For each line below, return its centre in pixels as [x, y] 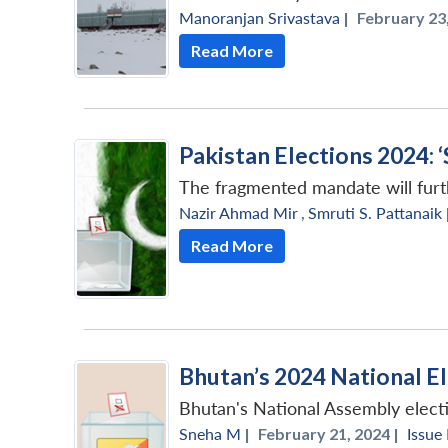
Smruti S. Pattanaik [375, 212]
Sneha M [210, 433]
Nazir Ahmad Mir [238, 212]
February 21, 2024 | [328, 433]
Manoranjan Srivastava [259, 17]
